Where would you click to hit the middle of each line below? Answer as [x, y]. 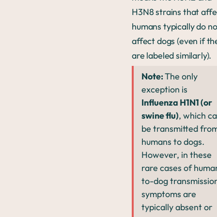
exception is [164, 89]
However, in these [177, 155]
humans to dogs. [173, 142]
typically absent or [177, 207]
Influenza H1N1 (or [177, 102]
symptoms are [169, 194]
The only [181, 76]
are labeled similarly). [173, 55]
